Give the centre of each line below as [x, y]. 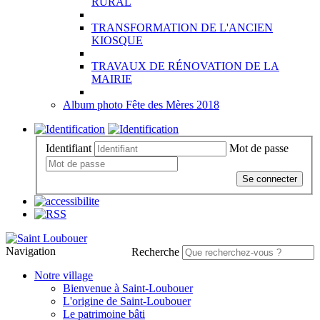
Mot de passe [259, 148]
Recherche [155, 251]
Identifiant [69, 148]
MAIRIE [112, 79]
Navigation [31, 251]
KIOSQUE [117, 40]
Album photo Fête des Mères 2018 [141, 105]
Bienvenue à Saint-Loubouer [128, 288]
